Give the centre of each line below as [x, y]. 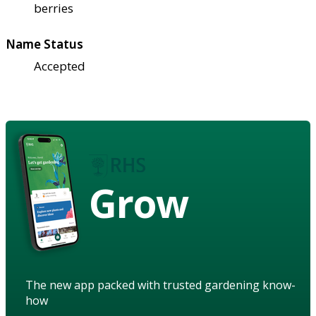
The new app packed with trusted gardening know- [160, 285]
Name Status [44, 44]
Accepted [60, 66]
